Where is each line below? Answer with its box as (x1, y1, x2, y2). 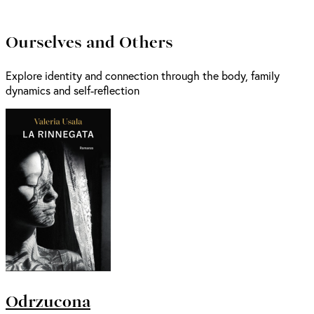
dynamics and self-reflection (6, 82, 139, 97)
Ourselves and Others (6, 28, 173, 54)
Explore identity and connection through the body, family (6, 67, 280, 83)
